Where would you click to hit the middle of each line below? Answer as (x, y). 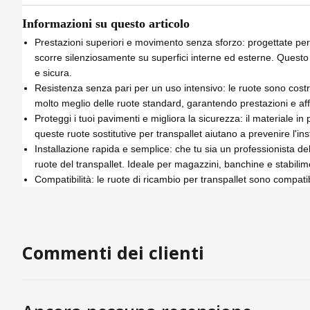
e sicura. (53, 72)
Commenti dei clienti (113, 252)
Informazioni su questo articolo (106, 24)
